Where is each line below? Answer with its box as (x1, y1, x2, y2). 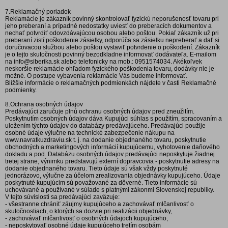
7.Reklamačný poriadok (5, 8, 71, 15)
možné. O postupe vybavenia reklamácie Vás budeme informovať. (5, 72, 187, 79)
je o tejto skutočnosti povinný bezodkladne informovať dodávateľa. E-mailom (5, 51, 216, 58)
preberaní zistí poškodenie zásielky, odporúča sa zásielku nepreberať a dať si (5, 37, 219, 44)
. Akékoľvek (170, 58, 202, 65)
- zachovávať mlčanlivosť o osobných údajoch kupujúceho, (5, 215, 168, 222)
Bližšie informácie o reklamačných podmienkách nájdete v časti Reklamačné (5, 79, 216, 87)
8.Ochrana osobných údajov (5, 101, 83, 108)
